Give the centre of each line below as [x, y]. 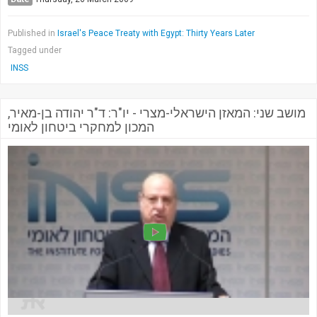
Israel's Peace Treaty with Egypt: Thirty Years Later [156, 33]
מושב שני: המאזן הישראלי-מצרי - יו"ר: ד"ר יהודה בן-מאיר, [157, 113]
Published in [31, 33]
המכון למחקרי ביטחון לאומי [81, 127]
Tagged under [35, 50]
